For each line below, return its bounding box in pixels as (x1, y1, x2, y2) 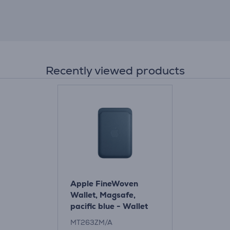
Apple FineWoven (70, 179, 138, 188)
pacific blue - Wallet (70, 201, 148, 211)
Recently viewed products (45, 63, 185, 78)
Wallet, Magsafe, (70, 190, 136, 200)
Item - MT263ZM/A (70, 213, 145, 222)
